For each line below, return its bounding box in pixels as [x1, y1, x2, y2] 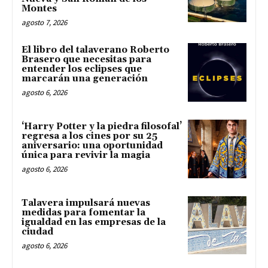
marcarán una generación [22, 73, 148, 85]
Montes [22, 3, 57, 15]
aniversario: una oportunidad [22, 139, 163, 151]
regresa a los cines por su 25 [22, 130, 157, 142]
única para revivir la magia [22, 149, 150, 161]
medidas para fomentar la [22, 206, 145, 218]
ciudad [22, 226, 53, 237]
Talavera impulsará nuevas [22, 197, 150, 209]
